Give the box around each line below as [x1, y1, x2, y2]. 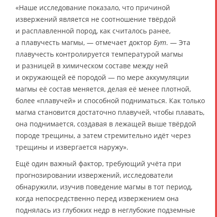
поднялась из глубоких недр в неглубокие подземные [15, 205, 195, 215]
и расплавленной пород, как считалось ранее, [15, 26, 170, 35]
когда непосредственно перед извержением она [15, 193, 179, 203]
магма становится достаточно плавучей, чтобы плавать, [15, 107, 204, 117]
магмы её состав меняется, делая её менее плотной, [15, 84, 191, 93]
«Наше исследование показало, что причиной [15, 2, 170, 12]
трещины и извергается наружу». [15, 142, 128, 152]
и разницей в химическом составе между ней [15, 61, 168, 70]
